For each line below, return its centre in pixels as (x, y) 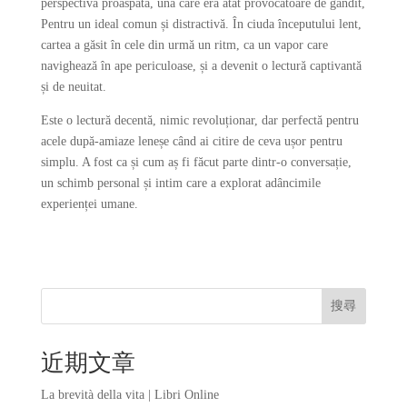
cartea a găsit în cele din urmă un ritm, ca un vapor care (184, 45)
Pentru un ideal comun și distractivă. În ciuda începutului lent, (201, 24)
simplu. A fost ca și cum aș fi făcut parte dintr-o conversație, (196, 162)
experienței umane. (89, 204)
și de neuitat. (73, 87)
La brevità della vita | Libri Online (129, 395)
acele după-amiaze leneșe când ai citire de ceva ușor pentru (191, 141)
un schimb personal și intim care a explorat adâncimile (180, 183)
